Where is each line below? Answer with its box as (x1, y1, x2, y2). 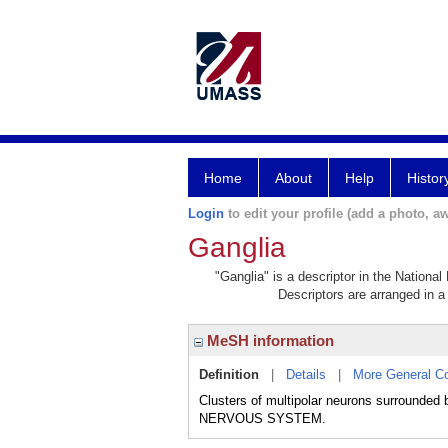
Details (286, 367, 326, 382)
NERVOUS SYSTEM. (199, 411, 326, 426)
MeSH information (203, 332, 334, 349)
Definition (199, 367, 259, 382)
